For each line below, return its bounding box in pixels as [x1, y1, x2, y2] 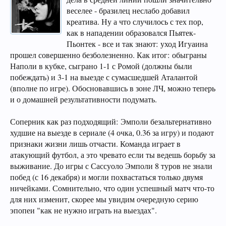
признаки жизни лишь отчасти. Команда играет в [10, 138, 181, 149]
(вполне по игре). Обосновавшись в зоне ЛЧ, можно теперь [10, 83, 215, 94]
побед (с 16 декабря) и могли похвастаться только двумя [10, 172, 203, 183]
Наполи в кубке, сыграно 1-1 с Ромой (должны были [10, 61, 192, 72]
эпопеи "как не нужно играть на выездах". [10, 205, 157, 216]
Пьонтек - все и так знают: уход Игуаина [67, 38, 208, 49]
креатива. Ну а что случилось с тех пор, [67, 16, 203, 27]
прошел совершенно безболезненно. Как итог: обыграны [10, 49, 207, 61]
